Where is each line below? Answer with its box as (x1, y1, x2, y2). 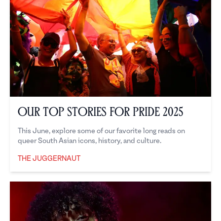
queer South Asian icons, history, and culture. (18, 137, 161, 145)
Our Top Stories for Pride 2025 (18, 107, 183, 117)
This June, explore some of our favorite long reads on (18, 127, 185, 135)
